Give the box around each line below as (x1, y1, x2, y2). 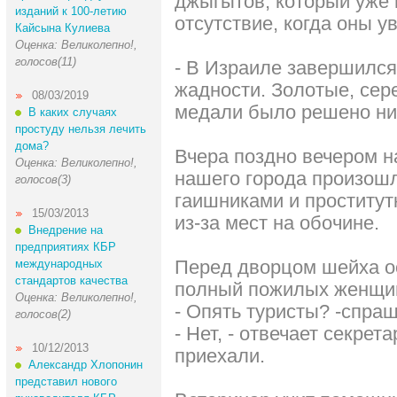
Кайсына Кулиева (14, 21, 110, 35)
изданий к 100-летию (14, 4, 127, 18)
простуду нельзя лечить (14, 122, 146, 136)
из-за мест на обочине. (174, 212, 379, 234)
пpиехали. (174, 345, 265, 367)
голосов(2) (14, 307, 71, 321)
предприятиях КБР (14, 240, 116, 253)
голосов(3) (14, 173, 71, 186)
